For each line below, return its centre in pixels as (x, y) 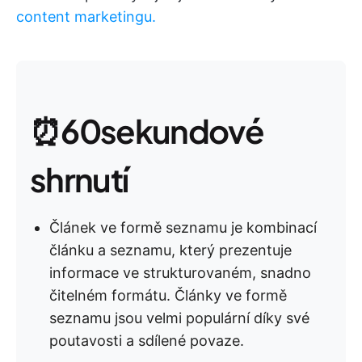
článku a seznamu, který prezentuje (170, 250)
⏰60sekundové (147, 130)
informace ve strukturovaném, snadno (180, 273)
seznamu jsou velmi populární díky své (179, 318)
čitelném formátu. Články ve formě (168, 295)
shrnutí (79, 179)
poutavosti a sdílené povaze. (147, 341)
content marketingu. (86, 17)
